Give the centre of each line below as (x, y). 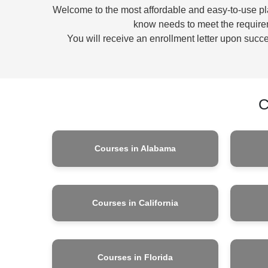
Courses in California (135, 202)
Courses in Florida (135, 257)
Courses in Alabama (135, 148)
